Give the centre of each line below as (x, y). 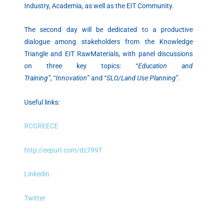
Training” (37, 78)
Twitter (35, 198)
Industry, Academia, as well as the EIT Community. (99, 6)
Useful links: (42, 102)
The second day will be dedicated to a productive (108, 30)
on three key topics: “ (81, 66)
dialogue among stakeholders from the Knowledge (108, 42)
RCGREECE (42, 126)
